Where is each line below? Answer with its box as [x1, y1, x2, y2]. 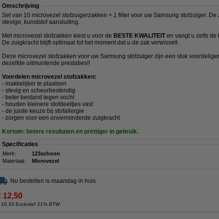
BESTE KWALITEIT [113, 32, 167, 39]
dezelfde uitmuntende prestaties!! [2, 60, 90, 66]
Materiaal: [2, 158, 25, 164]
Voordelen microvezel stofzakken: [2, 73, 96, 80]
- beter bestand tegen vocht [2, 94, 74, 101]
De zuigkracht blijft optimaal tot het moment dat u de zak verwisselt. [2, 39, 179, 46]
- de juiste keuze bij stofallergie [2, 108, 84, 114]
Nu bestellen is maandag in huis [10, 177, 96, 184]
